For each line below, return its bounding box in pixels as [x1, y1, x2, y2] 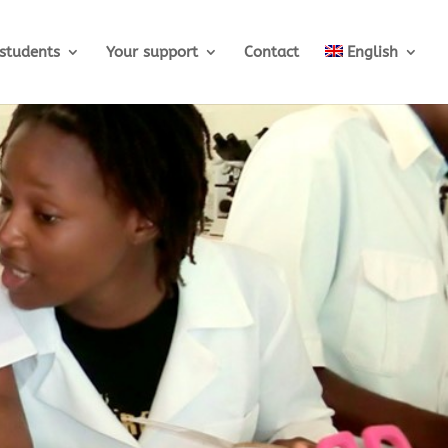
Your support [105, 43, 198, 61]
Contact [243, 43, 299, 61]
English [347, 43, 398, 61]
